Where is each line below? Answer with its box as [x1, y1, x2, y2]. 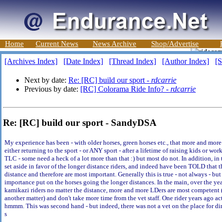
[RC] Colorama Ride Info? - [80, 85, 170, 93]
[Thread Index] [109, 57, 156, 65]
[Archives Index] [4, 57, 57, 65]
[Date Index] [63, 57, 103, 65]
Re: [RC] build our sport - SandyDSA [3, 117, 157, 128]
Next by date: [24, 76, 68, 84]
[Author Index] [162, 57, 209, 65]
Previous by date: [24, 85, 80, 93]
